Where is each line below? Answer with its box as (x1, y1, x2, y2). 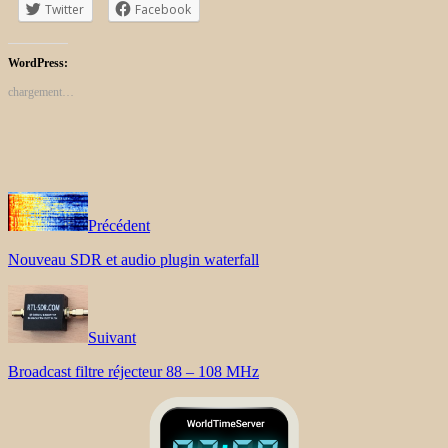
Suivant (88, 328, 136, 346)
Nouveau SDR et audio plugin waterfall (8, 250, 259, 268)
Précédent (88, 216, 150, 234)
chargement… (8, 84, 74, 99)
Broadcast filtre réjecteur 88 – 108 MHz (8, 362, 259, 380)
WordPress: (8, 55, 68, 70)
